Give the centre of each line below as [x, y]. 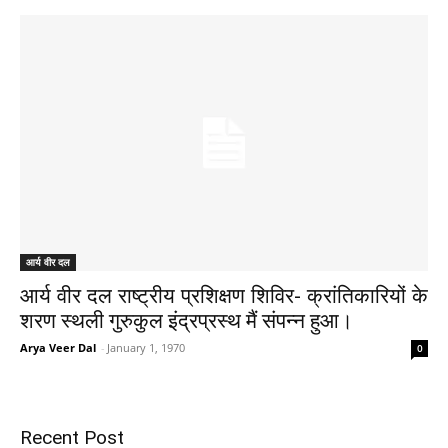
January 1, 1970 [146, 347]
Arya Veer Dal [58, 347]
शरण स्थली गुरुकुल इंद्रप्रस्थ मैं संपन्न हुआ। [186, 320]
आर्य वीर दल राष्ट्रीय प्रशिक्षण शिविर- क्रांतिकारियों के [224, 295]
